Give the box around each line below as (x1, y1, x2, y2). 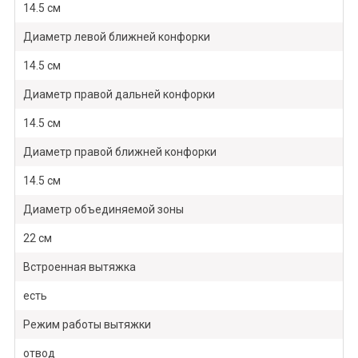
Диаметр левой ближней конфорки (22, 30, 210, 44)
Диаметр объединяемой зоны (22, 203, 184, 217)
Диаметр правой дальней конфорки (22, 88, 215, 101)
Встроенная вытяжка (22, 261, 136, 274)
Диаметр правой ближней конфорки (22, 145, 217, 159)
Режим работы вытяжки (22, 318, 151, 332)
